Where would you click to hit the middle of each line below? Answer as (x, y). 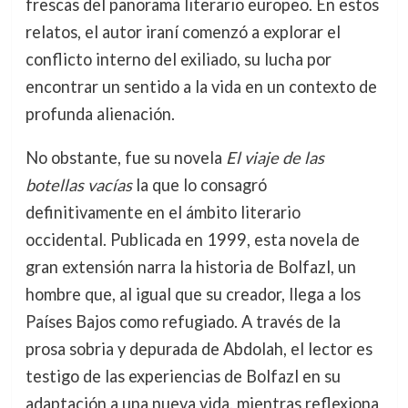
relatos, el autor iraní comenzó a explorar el (183, 32)
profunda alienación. (100, 114)
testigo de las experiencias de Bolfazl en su (183, 377)
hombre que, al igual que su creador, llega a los (193, 295)
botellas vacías (78, 185)
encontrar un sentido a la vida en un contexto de (201, 87)
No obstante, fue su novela (125, 158)
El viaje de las (275, 158)
